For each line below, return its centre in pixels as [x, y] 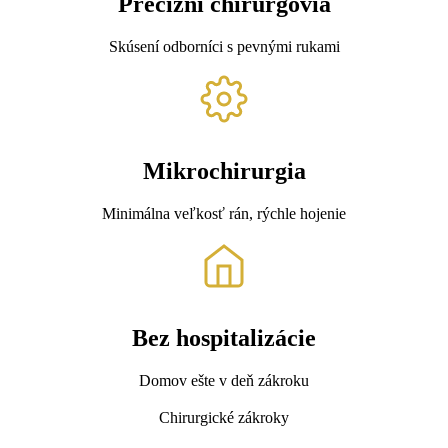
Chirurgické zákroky [224, 418]
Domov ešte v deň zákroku [224, 381]
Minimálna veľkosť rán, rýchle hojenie [224, 214]
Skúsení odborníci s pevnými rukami [224, 47]
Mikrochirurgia [224, 171]
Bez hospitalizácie [224, 338]
